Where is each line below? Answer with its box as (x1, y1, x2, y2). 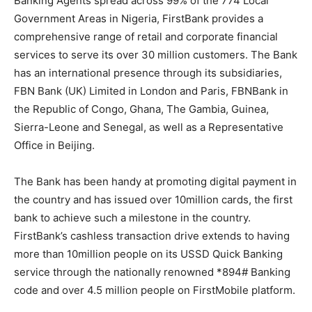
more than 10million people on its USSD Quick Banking (14, 247, 283, 260)
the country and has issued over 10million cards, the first (14, 193, 292, 206)
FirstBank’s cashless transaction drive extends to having (14, 229, 290, 242)
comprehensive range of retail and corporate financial (14, 30, 278, 43)
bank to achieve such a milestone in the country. (14, 211, 251, 224)
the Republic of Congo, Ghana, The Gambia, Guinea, (14, 102, 269, 116)
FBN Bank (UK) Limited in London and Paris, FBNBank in (14, 84, 288, 97)
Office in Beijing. (14, 139, 95, 152)
